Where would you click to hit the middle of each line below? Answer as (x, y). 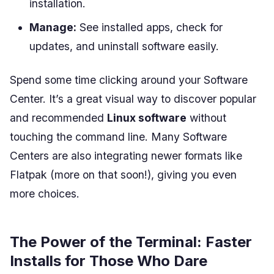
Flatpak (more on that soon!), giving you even (123, 174)
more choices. (45, 193)
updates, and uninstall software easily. (124, 46)
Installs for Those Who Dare (109, 261)
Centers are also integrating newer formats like (126, 155)
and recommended (58, 117)
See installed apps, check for (150, 27)
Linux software (147, 117)
